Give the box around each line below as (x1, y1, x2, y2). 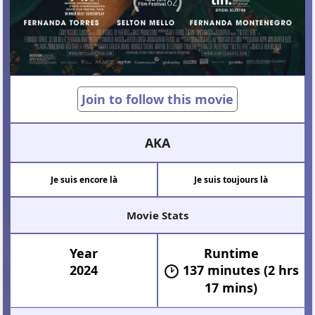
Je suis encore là (50, 174, 117, 186)
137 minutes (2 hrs (182, 262, 299, 279)
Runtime (203, 245, 259, 262)
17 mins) (205, 279, 258, 297)
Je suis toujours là (194, 174, 269, 186)
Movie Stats (127, 208, 188, 223)
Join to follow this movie (82, 91, 233, 108)
